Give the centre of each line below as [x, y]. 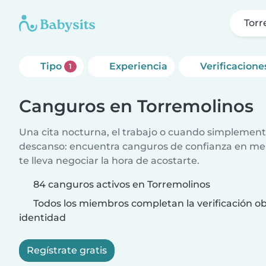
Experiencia [138, 66]
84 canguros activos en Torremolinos [122, 184]
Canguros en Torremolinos [136, 106]
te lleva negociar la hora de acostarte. [109, 161]
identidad [42, 218]
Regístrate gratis [67, 250]
